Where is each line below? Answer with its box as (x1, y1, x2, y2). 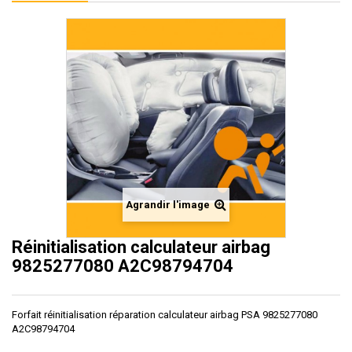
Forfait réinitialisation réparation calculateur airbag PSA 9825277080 (12, 309, 317, 321)
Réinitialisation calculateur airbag (12, 237, 270, 257)
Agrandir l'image (126, 199, 210, 211)
